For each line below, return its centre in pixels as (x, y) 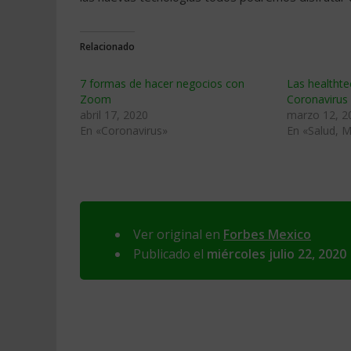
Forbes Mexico (267, 234)
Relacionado (107, 47)
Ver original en (178, 234)
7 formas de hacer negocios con (162, 83)
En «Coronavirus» (124, 130)
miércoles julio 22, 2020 (277, 254)
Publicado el (170, 254)
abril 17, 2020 (114, 115)
